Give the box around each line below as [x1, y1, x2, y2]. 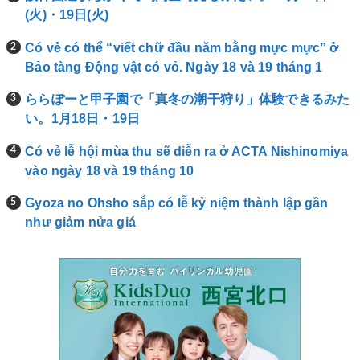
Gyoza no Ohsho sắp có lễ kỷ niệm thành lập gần [25, 195, 329, 211]
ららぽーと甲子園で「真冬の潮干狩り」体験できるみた [25, 92, 350, 107]
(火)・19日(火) [25, 7, 108, 22]
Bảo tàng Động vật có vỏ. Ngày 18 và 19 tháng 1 [25, 59, 323, 74]
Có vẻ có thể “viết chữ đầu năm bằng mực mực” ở [25, 39, 339, 55]
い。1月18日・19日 [25, 111, 141, 126]
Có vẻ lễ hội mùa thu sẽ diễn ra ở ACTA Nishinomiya [25, 143, 349, 158]
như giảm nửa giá [25, 215, 136, 230]
